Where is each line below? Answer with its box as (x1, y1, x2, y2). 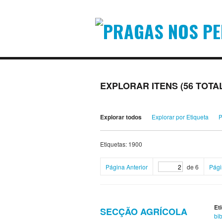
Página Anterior (106, 163, 148, 171)
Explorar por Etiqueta (152, 112, 209, 121)
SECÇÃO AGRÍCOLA (100, 205, 187, 219)
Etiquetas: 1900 (100, 140, 142, 149)
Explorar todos (100, 112, 142, 122)
